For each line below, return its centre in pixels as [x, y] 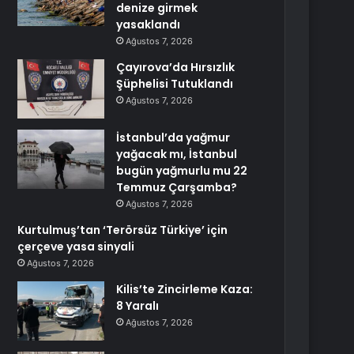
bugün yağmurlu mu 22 [182, 171]
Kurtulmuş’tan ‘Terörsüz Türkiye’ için [123, 230]
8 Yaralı [138, 306]
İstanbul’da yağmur [173, 137]
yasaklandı [149, 24]
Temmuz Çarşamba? [177, 187]
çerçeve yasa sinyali [76, 247]
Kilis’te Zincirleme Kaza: [185, 289]
